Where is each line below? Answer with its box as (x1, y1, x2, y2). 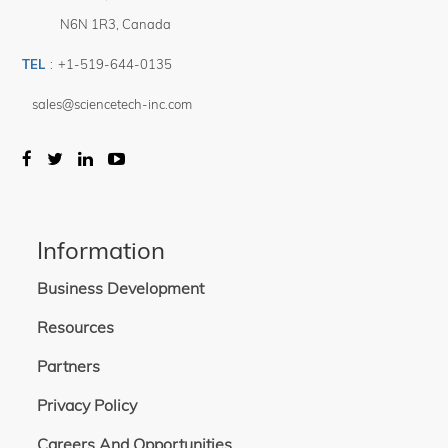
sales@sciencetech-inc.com (32, 96, 193, 113)
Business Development (37, 278, 205, 299)
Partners (37, 356, 101, 377)
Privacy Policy (37, 395, 138, 416)
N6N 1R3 (60, 16, 117, 33)
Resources (37, 317, 115, 338)
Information (37, 235, 166, 266)
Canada (122, 16, 172, 33)
